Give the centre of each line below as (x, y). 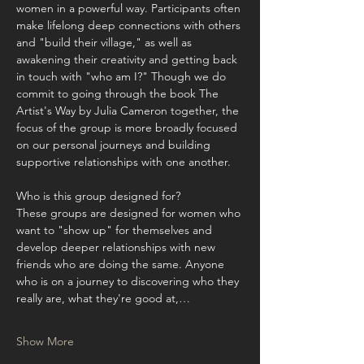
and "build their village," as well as (106, 42)
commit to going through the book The (119, 93)
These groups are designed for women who (130, 213)
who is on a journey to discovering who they (129, 281)
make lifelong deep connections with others (130, 25)
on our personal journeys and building (115, 145)
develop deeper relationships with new (117, 247)
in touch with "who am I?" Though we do (123, 76)
